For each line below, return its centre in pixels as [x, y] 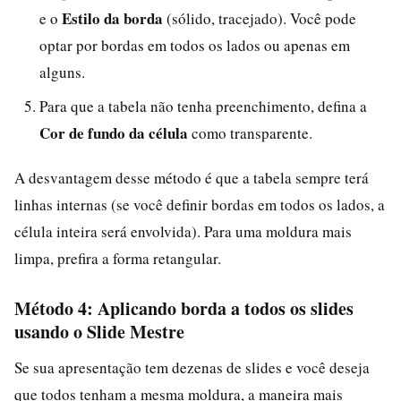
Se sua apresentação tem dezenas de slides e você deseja [192, 367]
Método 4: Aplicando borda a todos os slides [184, 308]
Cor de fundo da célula [114, 132]
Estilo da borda [112, 18]
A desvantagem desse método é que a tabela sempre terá [192, 177]
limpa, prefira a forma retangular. [118, 258]
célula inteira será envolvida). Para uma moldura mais [183, 231]
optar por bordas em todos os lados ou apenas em [195, 45]
